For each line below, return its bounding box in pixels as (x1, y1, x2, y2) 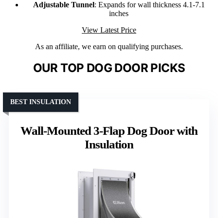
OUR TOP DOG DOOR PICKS (33, 60, 185, 75)
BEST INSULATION (10, 98, 71, 106)
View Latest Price (82, 25, 136, 34)
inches (109, 9, 128, 18)
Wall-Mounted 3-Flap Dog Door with (20, 124, 198, 137)
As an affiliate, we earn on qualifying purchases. (35, 42, 183, 51)
